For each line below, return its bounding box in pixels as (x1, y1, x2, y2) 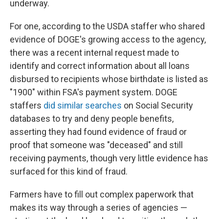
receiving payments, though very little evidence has (10, 153, 208, 163)
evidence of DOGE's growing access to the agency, (10, 34, 206, 44)
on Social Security (122, 100, 193, 110)
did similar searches (44, 100, 122, 110)
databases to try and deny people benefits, (10, 113, 174, 124)
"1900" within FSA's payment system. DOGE (10, 87, 177, 97)
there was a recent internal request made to (10, 47, 179, 58)
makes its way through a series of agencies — (10, 202, 187, 213)
